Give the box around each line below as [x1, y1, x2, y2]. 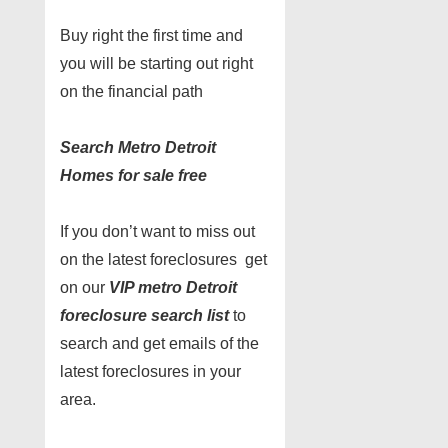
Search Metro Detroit [60, 139, 216, 156]
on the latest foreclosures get [60, 251, 267, 268]
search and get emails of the [60, 335, 259, 352]
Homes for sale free [60, 167, 207, 184]
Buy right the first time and [60, 27, 243, 44]
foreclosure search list [60, 307, 229, 324]
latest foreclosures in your [60, 363, 241, 380]
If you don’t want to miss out [60, 223, 255, 240]
